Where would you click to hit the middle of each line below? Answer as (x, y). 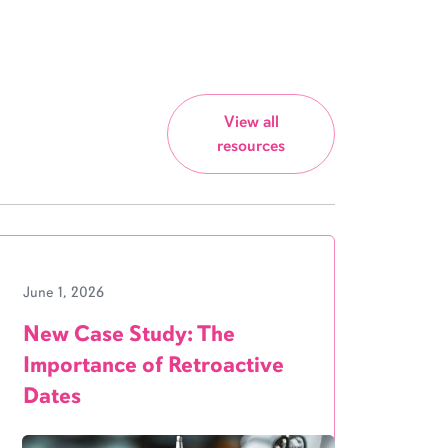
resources (251, 145)
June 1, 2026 (64, 292)
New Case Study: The (129, 333)
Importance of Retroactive (154, 364)
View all (251, 121)
